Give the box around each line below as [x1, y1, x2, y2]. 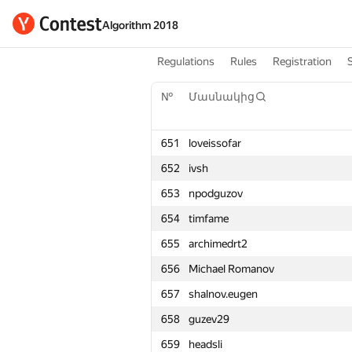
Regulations [157, 55, 214, 68]
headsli [189, 338, 222, 350]
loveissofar [189, 137, 241, 149]
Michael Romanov [189, 262, 274, 275]
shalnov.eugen [189, 288, 258, 300]
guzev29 [189, 313, 229, 325]
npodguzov [189, 187, 243, 200]
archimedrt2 [189, 237, 247, 250]
